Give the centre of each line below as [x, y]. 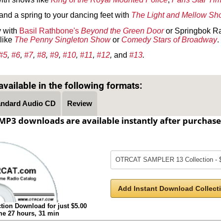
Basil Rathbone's [49, 31]
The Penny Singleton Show [62, 39]
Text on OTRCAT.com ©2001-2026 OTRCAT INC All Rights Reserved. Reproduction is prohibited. [110, 69]
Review [79, 103]
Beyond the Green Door [122, 31]
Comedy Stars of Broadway [169, 39]
